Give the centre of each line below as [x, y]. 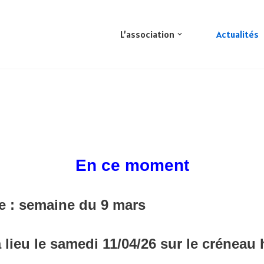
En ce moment [132, 165]
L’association [147, 34]
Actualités [237, 34]
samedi [76, 244]
